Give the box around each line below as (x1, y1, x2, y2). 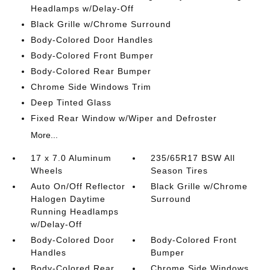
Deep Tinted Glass (30, 98, 111, 107)
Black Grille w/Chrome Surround (30, 19, 171, 29)
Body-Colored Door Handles (30, 35, 153, 45)
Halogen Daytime (30, 194, 105, 204)
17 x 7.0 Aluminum (30, 153, 111, 163)
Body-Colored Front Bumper (30, 51, 154, 60)
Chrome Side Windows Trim (30, 82, 151, 92)
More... (30, 130, 58, 140)
